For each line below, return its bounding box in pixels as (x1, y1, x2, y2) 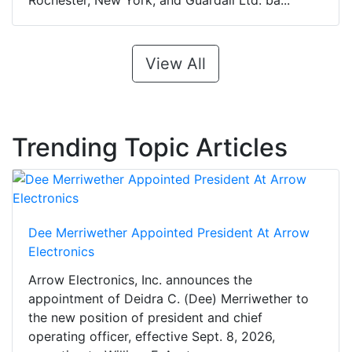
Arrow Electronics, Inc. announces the (28, 272, 252, 288)
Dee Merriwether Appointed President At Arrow (28, 225, 310, 241)
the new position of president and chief (28, 310, 262, 326)
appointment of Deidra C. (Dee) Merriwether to (28, 291, 309, 307)
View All (145, 54, 206, 74)
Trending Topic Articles (12, 132, 288, 163)
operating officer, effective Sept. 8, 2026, (28, 328, 275, 345)
